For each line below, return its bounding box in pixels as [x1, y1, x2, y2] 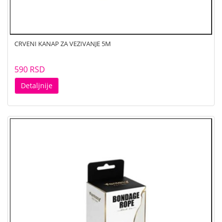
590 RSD [14, 63, 45, 75]
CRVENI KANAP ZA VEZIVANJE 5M [14, 39, 111, 48]
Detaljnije [21, 80, 53, 90]
